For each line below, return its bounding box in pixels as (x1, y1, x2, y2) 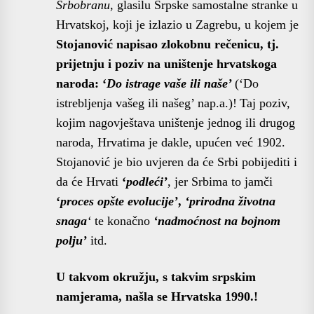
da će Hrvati (56, 174, 122, 189)
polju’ (56, 233, 87, 247)
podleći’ (126, 174, 168, 189)
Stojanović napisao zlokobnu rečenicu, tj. (56, 36, 279, 51)
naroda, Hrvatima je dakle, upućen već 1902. (56, 135, 285, 149)
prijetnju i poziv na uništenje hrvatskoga (56, 56, 277, 71)
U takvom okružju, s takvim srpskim (56, 269, 256, 284)
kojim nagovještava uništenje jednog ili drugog (56, 115, 295, 130)
